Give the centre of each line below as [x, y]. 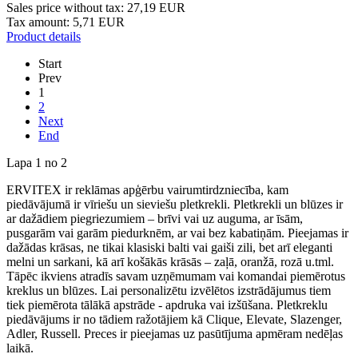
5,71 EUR [99, 22]
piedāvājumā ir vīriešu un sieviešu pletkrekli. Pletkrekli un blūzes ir [175, 205]
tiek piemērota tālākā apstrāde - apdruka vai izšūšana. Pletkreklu [167, 305]
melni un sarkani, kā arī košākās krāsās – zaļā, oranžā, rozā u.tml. [170, 262]
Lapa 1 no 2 [37, 163]
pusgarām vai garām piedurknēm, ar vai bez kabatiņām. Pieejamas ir [177, 233]
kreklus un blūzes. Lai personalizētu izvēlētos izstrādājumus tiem [169, 291]
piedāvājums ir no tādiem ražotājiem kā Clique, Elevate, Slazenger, [174, 320]
